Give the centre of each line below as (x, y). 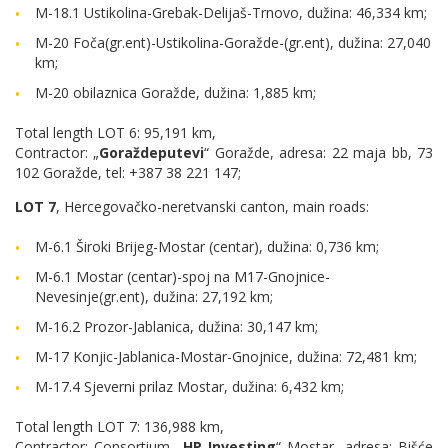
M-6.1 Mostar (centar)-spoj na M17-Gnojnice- (182, 276)
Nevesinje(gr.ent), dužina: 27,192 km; (154, 296)
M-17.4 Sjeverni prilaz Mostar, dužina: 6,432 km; (189, 386)
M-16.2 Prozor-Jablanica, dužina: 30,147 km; (176, 326)
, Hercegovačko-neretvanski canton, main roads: (212, 206)
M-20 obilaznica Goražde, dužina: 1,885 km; (175, 92)
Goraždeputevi (152, 152)
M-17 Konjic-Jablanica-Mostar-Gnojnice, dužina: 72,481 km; (226, 356)
